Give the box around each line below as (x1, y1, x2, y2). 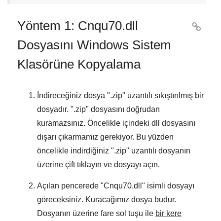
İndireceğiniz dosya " (37, 91, 110, 100)
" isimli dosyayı (142, 182, 194, 190)
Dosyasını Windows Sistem (17, 37, 171, 53)
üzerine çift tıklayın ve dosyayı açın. (37, 160, 160, 169)
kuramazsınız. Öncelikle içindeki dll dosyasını (37, 119, 195, 128)
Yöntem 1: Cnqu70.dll (17, 18, 138, 34)
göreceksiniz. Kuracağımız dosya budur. (37, 195, 176, 204)
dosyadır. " (37, 105, 74, 114)
